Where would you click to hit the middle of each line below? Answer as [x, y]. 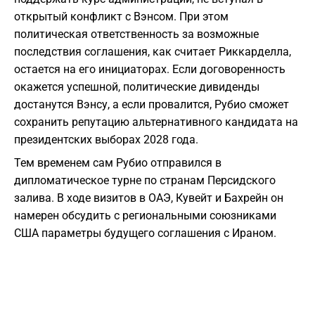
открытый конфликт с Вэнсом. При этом [121, 17]
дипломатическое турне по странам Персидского [145, 181]
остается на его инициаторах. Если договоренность [150, 70]
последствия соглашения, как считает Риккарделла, [153, 52]
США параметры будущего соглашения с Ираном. [145, 233]
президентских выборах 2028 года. [106, 140]
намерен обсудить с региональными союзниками [145, 216]
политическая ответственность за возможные [136, 34]
